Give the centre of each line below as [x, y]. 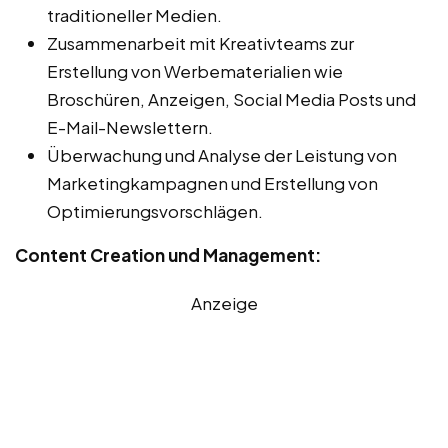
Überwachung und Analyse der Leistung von [222, 154]
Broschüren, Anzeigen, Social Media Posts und [231, 98]
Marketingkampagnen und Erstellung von [212, 182]
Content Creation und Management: [168, 254]
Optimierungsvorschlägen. [155, 210]
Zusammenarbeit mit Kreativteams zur [200, 42]
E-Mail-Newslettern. [130, 126]
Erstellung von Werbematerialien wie [195, 70]
